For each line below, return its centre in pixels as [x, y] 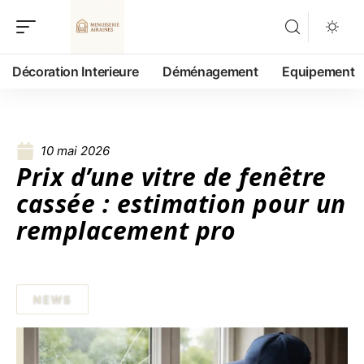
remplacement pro [126, 230]
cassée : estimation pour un [181, 204]
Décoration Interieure [76, 71]
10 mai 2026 [75, 151]
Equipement [318, 71]
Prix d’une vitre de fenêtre [171, 177]
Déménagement [210, 71]
